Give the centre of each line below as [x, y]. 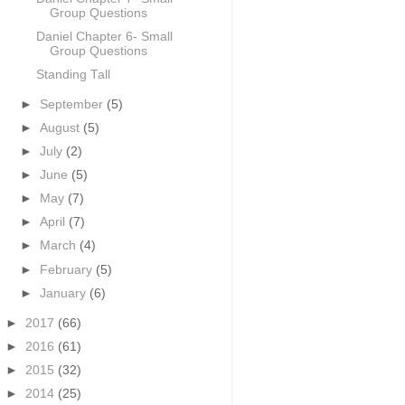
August [62, 127]
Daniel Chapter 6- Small [104, 36]
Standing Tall [73, 74]
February [68, 269]
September [74, 104]
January [65, 293]
